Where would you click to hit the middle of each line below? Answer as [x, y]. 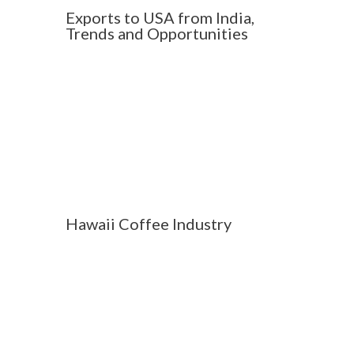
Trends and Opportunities [156, 33]
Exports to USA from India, [160, 17]
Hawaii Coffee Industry [148, 223]
